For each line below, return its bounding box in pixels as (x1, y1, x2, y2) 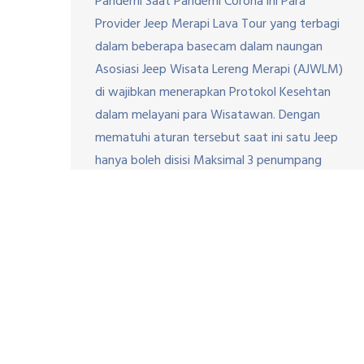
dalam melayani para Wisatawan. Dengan (95, 104, 320, 126)
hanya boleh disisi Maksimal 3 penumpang (95, 149, 322, 171)
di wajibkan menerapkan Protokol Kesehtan (95, 81, 331, 103)
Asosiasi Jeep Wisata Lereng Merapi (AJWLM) (95, 58, 343, 80)
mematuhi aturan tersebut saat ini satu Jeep (95, 127, 338, 149)
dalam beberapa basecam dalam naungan (95, 36, 323, 58)
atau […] (95, 172, 142, 194)
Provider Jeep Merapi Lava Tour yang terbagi (95, 13, 340, 35)
